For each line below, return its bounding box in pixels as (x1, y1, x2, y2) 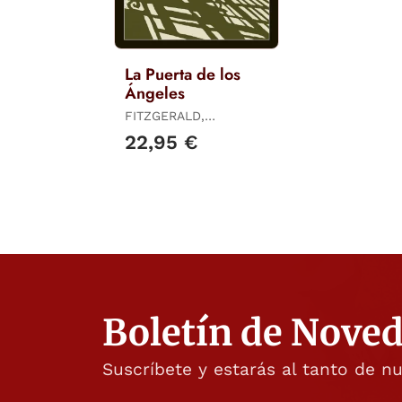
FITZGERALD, (125, 109, 205, 124)
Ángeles (125, 82, 185, 106)
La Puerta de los (125, 63, 240, 87)
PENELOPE (125, 125, 190, 140)
